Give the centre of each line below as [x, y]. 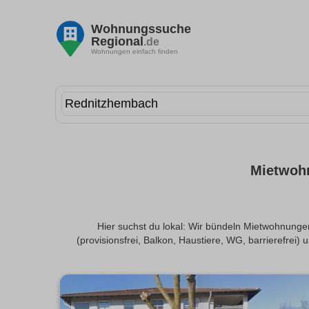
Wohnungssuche [141, 29]
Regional [117, 41]
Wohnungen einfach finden [134, 51]
